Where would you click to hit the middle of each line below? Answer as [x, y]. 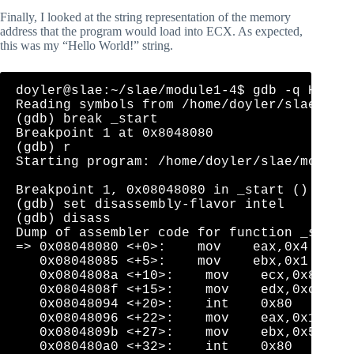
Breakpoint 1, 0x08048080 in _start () [162, 191]
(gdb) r [43, 148]
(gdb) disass [63, 219]
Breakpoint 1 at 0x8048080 [115, 134]
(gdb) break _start [87, 120]
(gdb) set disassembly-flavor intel [150, 205]
